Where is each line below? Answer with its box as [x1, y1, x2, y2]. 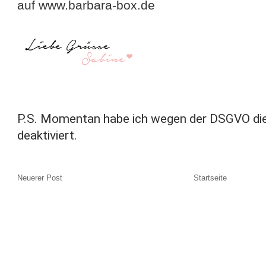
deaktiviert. [17, 128, 78, 143]
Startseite [194, 173, 227, 182]
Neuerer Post [17, 173, 63, 182]
